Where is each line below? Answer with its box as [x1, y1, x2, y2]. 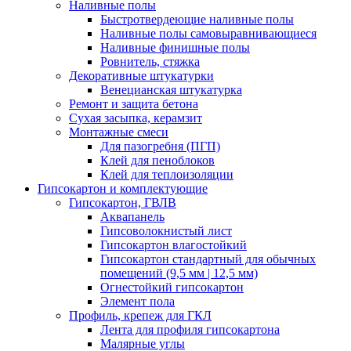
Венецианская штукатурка [100, 83, 242, 96]
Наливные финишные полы [100, 41, 250, 54]
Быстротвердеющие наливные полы [100, 13, 294, 26]
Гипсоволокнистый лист [100, 224, 232, 237]
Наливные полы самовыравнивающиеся [100, 27, 317, 40]
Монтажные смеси [69, 125, 168, 139]
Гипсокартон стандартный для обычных [100, 252, 316, 266]
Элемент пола [100, 295, 175, 308]
